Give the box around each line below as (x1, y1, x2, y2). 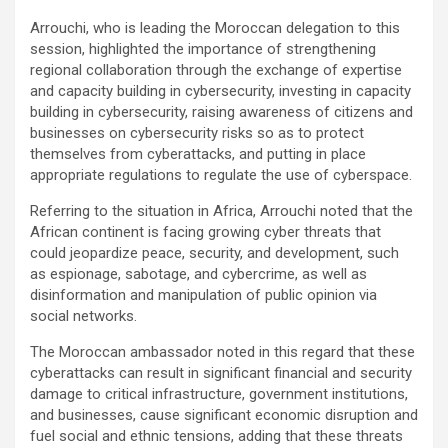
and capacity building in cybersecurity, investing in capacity (30, 81, 411, 100)
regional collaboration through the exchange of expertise (30, 60, 402, 79)
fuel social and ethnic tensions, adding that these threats (30, 426, 403, 445)
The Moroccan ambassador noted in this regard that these (30, 342, 415, 361)
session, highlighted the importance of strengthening (30, 39, 376, 58)
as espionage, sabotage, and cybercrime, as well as (30, 264, 367, 283)
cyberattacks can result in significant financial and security (30, 363, 412, 382)
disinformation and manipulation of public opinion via (30, 285, 377, 304)
